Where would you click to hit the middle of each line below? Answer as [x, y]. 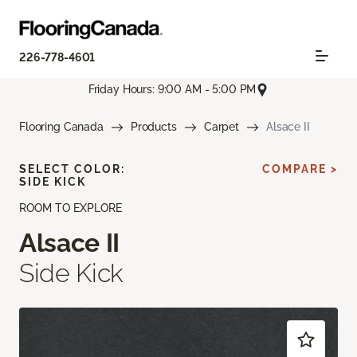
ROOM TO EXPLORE [71, 208]
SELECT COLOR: [72, 169]
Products [153, 126]
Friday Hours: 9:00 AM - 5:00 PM [172, 90]
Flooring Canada [61, 126]
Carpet [221, 126]
